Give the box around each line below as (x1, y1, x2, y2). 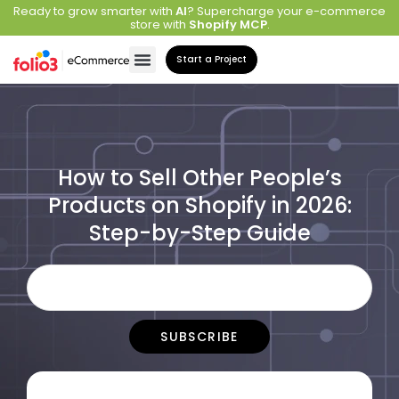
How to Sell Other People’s (57, 163, 342, 192)
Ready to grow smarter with (13, 3, 175, 20)
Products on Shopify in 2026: (47, 191, 352, 220)
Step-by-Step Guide (88, 218, 311, 248)
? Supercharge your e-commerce (187, 3, 386, 20)
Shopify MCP (188, 16, 267, 33)
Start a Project (176, 53, 247, 66)
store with (129, 16, 189, 33)
